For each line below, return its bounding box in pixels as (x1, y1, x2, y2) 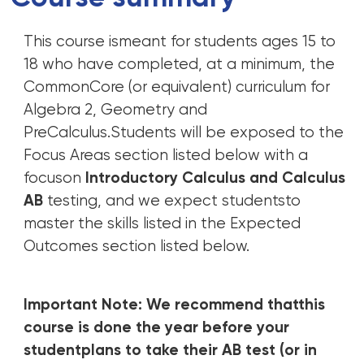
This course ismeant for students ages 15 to (24, 34, 336, 50)
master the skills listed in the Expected (24, 216, 301, 232)
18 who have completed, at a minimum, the (24, 57, 336, 73)
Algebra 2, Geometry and (24, 102, 208, 119)
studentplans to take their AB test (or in (24, 343, 318, 359)
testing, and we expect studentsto (43, 193, 301, 210)
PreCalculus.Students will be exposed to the (24, 125, 344, 141)
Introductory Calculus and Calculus (81, 171, 346, 187)
